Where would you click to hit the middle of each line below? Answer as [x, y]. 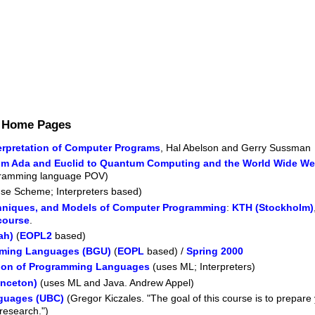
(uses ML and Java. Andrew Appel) [116, 282]
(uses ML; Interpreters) [203, 267]
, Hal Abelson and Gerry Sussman [236, 147]
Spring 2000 [215, 251]
